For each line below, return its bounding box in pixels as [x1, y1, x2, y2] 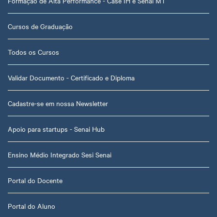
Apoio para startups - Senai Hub [8, 124, 105, 134]
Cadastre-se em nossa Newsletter [8, 98, 108, 108]
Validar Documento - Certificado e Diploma [8, 72, 135, 82]
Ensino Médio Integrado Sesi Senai [8, 149, 111, 159]
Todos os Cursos [8, 46, 59, 57]
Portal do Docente [8, 175, 62, 185]
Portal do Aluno [8, 201, 55, 211]
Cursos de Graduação [8, 21, 73, 31]
